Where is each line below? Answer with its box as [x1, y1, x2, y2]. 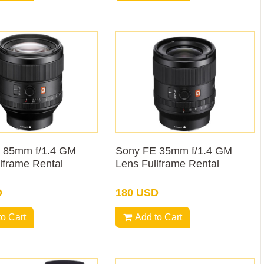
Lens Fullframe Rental [115, 157, 220, 170]
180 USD [115, 186, 159, 199]
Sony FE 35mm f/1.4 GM [115, 144, 233, 157]
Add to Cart [135, 212, 183, 222]
